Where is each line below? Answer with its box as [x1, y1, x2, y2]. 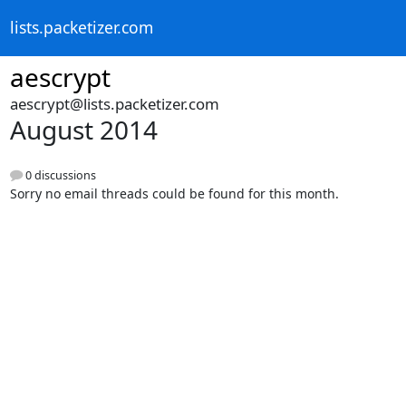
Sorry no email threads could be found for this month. [9, 185, 339, 203]
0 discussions [22, 168, 96, 184]
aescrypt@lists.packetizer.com [9, 93, 219, 114]
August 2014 [9, 112, 158, 147]
